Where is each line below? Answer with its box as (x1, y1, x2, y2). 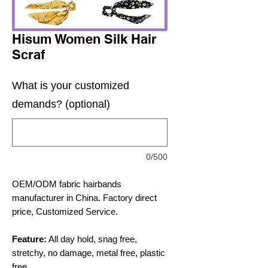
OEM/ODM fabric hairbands (12, 179, 121, 189)
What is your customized (12, 80, 129, 92)
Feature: (12, 234, 47, 244)
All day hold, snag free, (47, 234, 137, 244)
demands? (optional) (12, 98, 110, 110)
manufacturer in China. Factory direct (12, 193, 157, 203)
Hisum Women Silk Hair (12, 31, 157, 47)
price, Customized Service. (12, 206, 120, 217)
